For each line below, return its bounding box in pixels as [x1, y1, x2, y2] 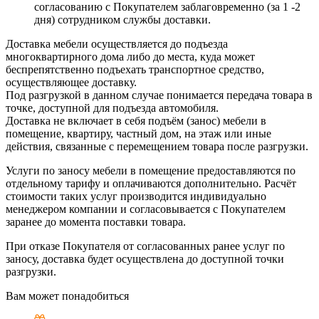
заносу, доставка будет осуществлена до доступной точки [6, 253, 284, 266]
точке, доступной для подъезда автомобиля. [6, 102, 219, 115]
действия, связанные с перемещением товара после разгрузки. [6, 140, 308, 153]
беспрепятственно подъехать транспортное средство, [6, 63, 264, 76]
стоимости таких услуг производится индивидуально [6, 190, 266, 203]
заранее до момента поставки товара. [6, 216, 186, 229]
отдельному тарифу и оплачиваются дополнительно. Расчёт [6, 177, 296, 190]
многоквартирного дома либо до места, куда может [6, 51, 255, 63]
